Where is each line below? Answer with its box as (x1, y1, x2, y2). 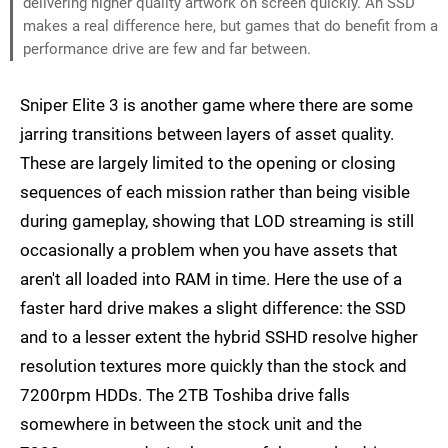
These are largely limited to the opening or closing (20, 153, 396, 174)
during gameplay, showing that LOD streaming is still (20, 211, 414, 232)
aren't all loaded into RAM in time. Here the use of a (20, 269, 402, 290)
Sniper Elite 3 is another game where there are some (20, 95, 413, 116)
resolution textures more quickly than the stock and (20, 356, 407, 377)
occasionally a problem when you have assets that (20, 240, 398, 261)
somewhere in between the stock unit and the (20, 414, 362, 435)
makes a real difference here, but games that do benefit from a (23, 17, 438, 36)
